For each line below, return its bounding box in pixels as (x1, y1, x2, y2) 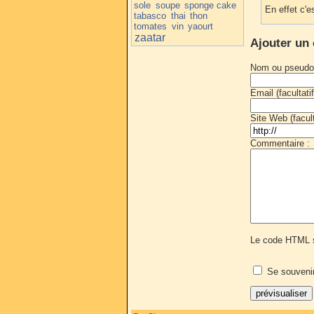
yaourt (188, 20, 214, 32)
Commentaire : (250, 137, 310, 149)
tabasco (134, 10, 167, 21)
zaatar (134, 31, 165, 43)
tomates (134, 20, 168, 32)
